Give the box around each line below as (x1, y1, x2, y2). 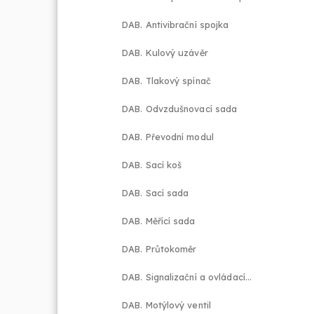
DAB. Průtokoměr (122, 243, 197, 254)
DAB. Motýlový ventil (122, 299, 211, 310)
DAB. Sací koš (122, 159, 182, 170)
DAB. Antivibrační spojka (122, 19, 229, 30)
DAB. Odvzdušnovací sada (122, 103, 238, 114)
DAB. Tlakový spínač (122, 75, 211, 86)
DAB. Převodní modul (122, 131, 214, 142)
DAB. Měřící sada (122, 215, 196, 226)
